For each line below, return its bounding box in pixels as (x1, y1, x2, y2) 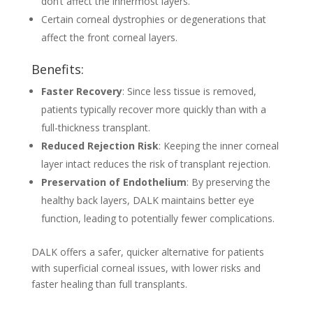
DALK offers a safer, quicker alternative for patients (31, 245, 264, 259)
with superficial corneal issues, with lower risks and (31, 261, 261, 275)
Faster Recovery (41, 85, 122, 99)
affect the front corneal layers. (41, 31, 177, 45)
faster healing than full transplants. (31, 277, 187, 291)
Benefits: (31, 61, 84, 78)
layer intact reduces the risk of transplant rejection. (41, 157, 270, 171)
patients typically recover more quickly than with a (41, 103, 266, 117)
